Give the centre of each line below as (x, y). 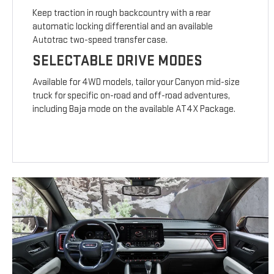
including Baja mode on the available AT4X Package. (134, 109)
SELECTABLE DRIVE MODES (118, 61)
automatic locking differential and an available (123, 27)
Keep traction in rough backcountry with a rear (122, 13)
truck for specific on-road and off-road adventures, (131, 96)
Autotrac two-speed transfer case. (100, 40)
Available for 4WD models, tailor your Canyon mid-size (136, 83)
